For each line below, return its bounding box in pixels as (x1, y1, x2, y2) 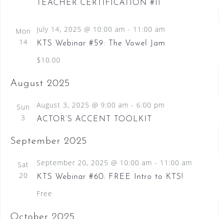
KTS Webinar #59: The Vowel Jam (36, 40, 165, 48)
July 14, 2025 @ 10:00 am (36, 24, 125, 34)
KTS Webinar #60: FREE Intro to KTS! (36, 173, 183, 181)
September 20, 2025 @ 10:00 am (36, 158, 152, 168)
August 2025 (10, 79, 70, 89)
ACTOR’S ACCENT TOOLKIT (36, 115, 152, 124)
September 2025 (10, 136, 87, 147)
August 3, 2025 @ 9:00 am (36, 100, 129, 110)
